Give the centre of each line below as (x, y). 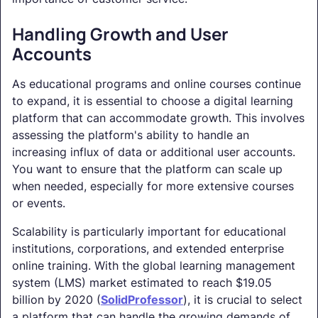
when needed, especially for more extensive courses (153, 186)
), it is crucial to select (243, 300)
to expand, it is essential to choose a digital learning (153, 101)
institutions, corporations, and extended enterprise (148, 249)
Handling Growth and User (120, 34)
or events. (39, 203)
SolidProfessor (142, 300)
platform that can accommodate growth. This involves (158, 118)
